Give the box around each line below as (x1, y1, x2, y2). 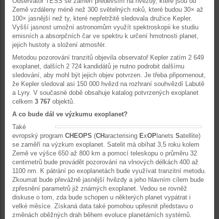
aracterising (105, 132, 139, 139)
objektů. (50, 98, 75, 105)
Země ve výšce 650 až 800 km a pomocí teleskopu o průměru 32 (12, 150, 197, 157)
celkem (12, 98, 35, 105)
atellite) (180, 132, 200, 139)
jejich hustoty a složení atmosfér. (12, 41, 106, 48)
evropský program (12, 132, 65, 139)
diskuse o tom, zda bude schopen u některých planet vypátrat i (12, 194, 191, 201)
